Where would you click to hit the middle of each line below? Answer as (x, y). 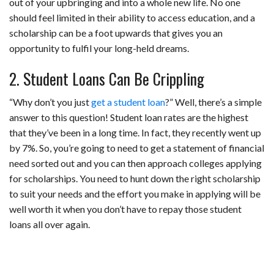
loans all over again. (50, 224)
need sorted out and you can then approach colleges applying (135, 163)
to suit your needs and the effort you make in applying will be (135, 194)
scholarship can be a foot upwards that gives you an (116, 33)
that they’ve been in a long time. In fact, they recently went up (135, 133)
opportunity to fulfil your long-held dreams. (99, 48)
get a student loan (128, 102)
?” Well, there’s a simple (213, 102)
